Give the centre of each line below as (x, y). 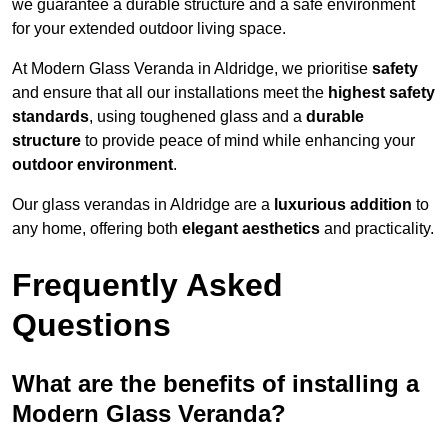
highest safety (381, 93)
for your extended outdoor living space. (149, 29)
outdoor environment (92, 165)
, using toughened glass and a (197, 117)
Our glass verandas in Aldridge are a (143, 205)
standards (50, 117)
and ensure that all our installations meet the (170, 93)
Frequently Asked (147, 285)
